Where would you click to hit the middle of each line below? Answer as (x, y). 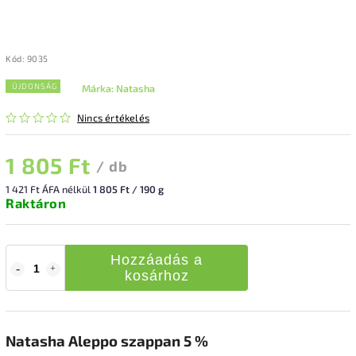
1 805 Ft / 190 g (128, 189)
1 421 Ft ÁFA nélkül (49, 189)
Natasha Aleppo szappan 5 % (107, 340)
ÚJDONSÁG (35, 85)
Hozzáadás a (157, 259)
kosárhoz (157, 275)
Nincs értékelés (113, 117)
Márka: (99, 88)
